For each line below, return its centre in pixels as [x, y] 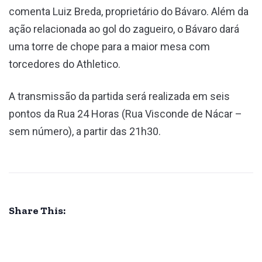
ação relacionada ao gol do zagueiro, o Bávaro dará [124, 29]
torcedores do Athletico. [65, 64]
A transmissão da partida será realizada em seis [119, 96]
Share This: [37, 210]
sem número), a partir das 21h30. [85, 131]
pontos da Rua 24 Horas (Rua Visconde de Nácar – [125, 113]
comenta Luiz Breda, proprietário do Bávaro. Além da [129, 11]
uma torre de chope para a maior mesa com [109, 46]
